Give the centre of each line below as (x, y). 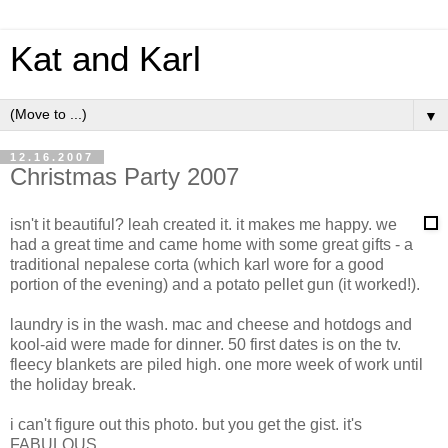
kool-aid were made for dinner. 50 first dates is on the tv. (205, 344)
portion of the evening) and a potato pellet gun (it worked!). (215, 284)
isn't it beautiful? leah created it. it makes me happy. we (203, 224)
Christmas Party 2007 (124, 176)
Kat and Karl (105, 59)
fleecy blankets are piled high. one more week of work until (216, 364)
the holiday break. (73, 384)
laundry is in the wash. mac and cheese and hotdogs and (211, 324)
